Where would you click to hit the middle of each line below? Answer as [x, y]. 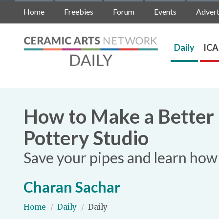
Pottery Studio [86, 138]
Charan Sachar [72, 187]
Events [165, 11]
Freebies [79, 11]
